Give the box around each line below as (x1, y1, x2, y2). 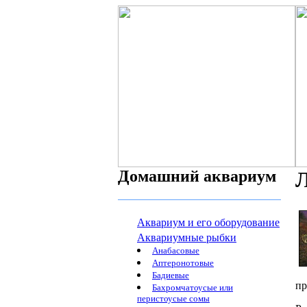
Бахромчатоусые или (152, 282, 233, 293)
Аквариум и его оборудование (137, 217, 280, 228)
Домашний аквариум (118, 167, 276, 185)
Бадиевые (152, 270, 189, 280)
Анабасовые (152, 245, 199, 256)
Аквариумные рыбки (137, 232, 236, 243)
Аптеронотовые (152, 258, 214, 268)
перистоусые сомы (137, 293, 210, 305)
